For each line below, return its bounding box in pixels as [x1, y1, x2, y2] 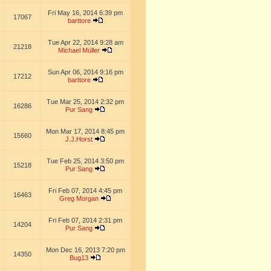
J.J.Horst [65, 135, 93, 143]
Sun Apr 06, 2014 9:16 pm [47, 68, 123, 76]
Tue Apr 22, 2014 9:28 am [47, 39, 123, 46]
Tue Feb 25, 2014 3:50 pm [47, 157, 124, 165]
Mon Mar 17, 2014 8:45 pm [46, 128, 125, 135]
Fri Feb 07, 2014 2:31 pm [48, 217, 122, 224]
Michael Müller [58, 47, 100, 54]
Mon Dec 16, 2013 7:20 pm [45, 246, 125, 253]
